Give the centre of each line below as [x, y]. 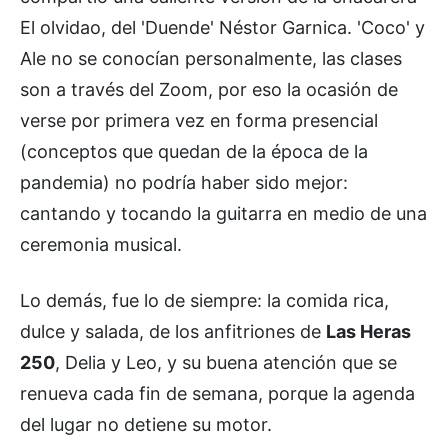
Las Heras [368, 331]
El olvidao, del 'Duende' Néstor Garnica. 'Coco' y [222, 27]
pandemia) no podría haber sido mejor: [184, 182]
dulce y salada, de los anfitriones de [173, 331]
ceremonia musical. [101, 244]
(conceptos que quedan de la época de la [194, 151]
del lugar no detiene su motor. [146, 424]
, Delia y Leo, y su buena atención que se [226, 362]
